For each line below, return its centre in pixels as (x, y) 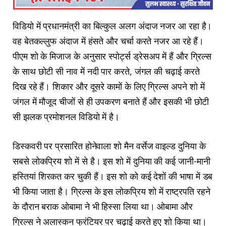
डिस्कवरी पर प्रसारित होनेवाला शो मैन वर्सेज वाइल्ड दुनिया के (109, 146)
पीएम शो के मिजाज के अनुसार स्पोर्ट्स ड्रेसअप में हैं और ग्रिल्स (112, 56)
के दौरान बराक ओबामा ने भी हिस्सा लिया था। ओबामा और (103, 206)
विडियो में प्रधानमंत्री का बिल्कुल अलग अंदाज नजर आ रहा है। (112, 26)
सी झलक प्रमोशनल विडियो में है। (66, 117)
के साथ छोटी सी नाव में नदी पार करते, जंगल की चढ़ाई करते (106, 71)
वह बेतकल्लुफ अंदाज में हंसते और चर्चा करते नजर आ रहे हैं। (108, 41)
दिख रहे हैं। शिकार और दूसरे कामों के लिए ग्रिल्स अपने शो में (109, 87)
